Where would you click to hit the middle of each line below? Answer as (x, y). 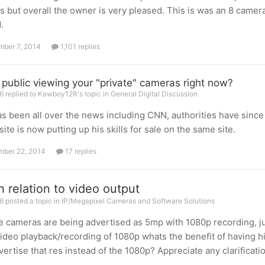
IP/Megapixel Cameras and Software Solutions (138, 201)
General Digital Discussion (154, 94)
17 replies (80, 151)
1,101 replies (79, 46)
